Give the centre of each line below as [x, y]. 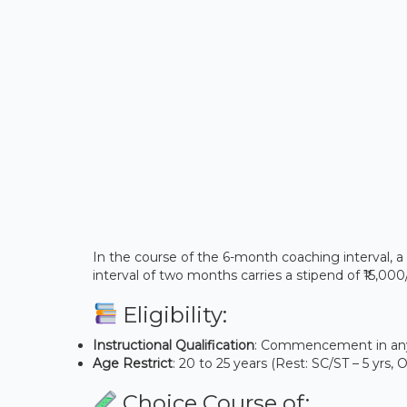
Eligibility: [173, 315]
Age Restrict [133, 364]
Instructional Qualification [174, 346]
